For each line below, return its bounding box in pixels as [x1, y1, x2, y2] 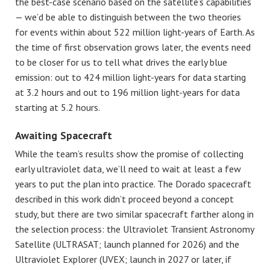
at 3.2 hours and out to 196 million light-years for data [15, 86, 240, 99]
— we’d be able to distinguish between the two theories [15, 11, 241, 24]
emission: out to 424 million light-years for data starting [15, 71, 246, 84]
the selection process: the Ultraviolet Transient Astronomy [15, 222, 254, 235]
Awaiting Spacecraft [15, 128, 112, 143]
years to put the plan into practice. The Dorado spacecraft [15, 177, 251, 190]
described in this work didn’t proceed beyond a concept [15, 192, 234, 205]
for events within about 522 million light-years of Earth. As [15, 26, 255, 39]
